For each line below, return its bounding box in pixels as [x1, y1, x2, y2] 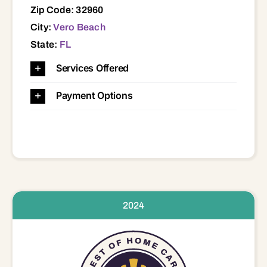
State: [30, 39, 60, 49]
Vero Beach [53, 21, 105, 32]
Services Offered [55, 61, 129, 74]
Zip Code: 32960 [30, 4, 104, 15]
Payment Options [55, 89, 133, 101]
